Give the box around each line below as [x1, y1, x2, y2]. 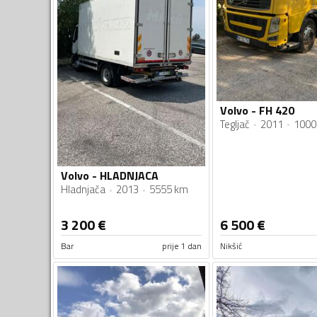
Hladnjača [61, 181, 105, 198]
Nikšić [219, 239, 242, 253]
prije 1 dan [161, 239, 202, 253]
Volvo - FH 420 [219, 101, 294, 119]
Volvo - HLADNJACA [61, 167, 158, 185]
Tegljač [219, 115, 250, 132]
